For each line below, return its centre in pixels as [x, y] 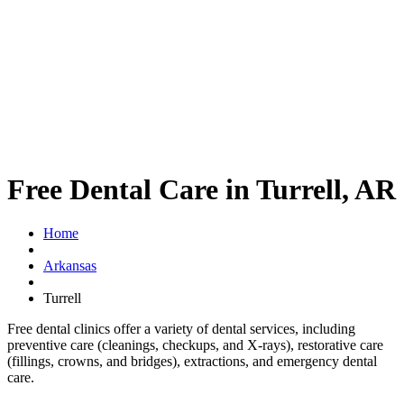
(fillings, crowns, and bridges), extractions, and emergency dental [192, 362]
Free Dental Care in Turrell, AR [202, 189]
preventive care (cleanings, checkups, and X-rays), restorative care [195, 345]
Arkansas [70, 266]
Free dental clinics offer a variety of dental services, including [181, 329]
